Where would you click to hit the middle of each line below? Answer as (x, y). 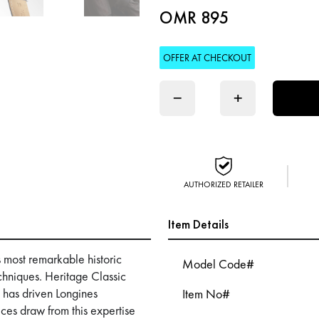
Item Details (198, 224)
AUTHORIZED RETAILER (223, 184)
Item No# (206, 294)
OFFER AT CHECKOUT (207, 58)
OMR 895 (194, 17)
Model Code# (218, 264)
